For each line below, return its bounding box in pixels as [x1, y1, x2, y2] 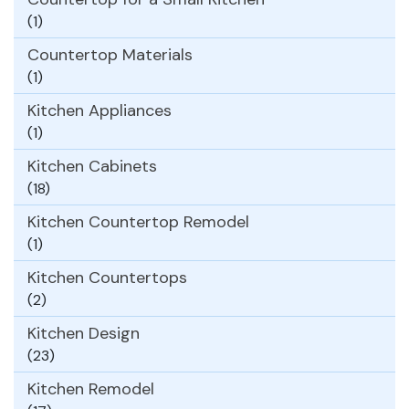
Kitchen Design [27, 321, 140, 344]
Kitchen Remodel [27, 377, 154, 400]
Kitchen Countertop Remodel [27, 210, 249, 233]
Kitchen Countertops [27, 266, 187, 288]
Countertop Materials [27, 43, 193, 66]
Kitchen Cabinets [27, 154, 157, 177]
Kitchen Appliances [27, 99, 172, 121]
